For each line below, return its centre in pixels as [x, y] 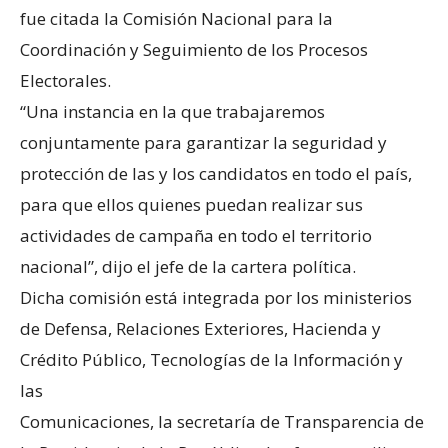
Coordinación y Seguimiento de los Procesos [194, 50]
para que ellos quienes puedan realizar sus [191, 205]
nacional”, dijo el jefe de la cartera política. [188, 267]
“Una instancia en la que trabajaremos [172, 112]
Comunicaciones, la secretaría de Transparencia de [222, 422]
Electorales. [65, 81]
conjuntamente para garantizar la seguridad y [203, 143]
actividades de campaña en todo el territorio [196, 236]
